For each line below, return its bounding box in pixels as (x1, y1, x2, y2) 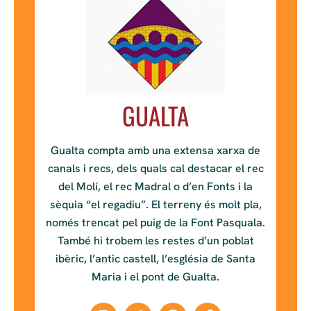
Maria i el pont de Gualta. (92, 269, 219, 284)
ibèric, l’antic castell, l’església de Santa (56, 251, 255, 266)
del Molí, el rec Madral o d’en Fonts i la (58, 178, 253, 194)
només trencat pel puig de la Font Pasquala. (46, 215, 265, 230)
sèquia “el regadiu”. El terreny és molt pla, (49, 196, 262, 212)
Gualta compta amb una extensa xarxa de (51, 142, 260, 158)
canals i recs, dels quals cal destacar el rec (47, 160, 264, 176)
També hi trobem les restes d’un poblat (57, 233, 254, 248)
